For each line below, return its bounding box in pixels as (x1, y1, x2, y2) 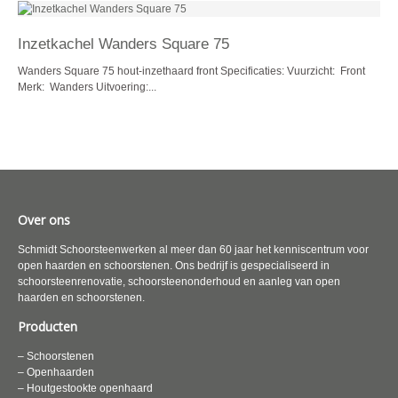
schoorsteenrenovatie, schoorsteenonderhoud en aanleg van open (18, 275, 340, 288)
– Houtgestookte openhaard (18, 382, 153, 394)
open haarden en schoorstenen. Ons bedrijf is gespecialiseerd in (18, 259, 330, 272)
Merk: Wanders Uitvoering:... (18, 81, 156, 93)
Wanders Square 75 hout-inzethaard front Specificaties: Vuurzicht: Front (18, 65, 365, 77)
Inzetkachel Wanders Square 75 (18, 35, 229, 52)
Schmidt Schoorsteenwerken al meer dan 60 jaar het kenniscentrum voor (18, 243, 369, 256)
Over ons (18, 211, 70, 228)
